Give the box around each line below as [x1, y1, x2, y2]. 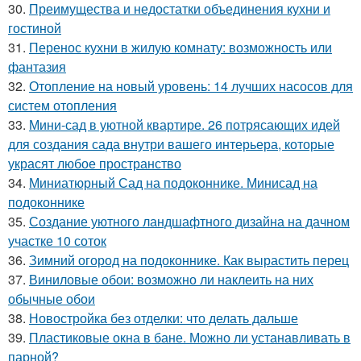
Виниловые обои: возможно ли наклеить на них [29, 270, 313, 289]
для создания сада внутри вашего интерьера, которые [8, 135, 334, 154]
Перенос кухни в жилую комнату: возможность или [29, 38, 332, 57]
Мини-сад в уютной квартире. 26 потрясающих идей [29, 115, 340, 135]
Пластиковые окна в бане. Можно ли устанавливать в [29, 328, 351, 347]
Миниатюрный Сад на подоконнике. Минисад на [29, 173, 317, 193]
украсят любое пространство [8, 154, 181, 173]
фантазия [8, 57, 66, 77]
